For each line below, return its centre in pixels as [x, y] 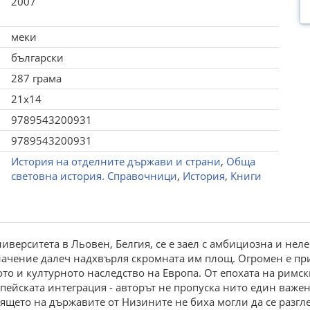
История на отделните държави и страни [116, 161]
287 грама [36, 78]
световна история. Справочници [94, 176]
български [37, 57]
